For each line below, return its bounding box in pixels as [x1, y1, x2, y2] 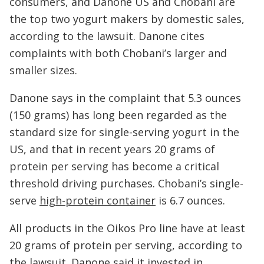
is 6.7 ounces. [156, 193, 225, 207]
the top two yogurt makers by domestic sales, [9, 11, 245, 26]
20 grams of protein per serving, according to [9, 237, 242, 252]
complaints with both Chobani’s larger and [9, 45, 227, 60]
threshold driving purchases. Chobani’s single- [9, 176, 243, 190]
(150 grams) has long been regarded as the [9, 107, 227, 122]
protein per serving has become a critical [9, 159, 219, 173]
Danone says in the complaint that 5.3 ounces [9, 90, 241, 105]
